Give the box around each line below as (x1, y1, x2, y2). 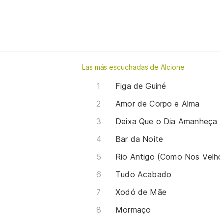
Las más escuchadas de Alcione (82, 62, 185, 71)
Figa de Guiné (115, 81, 166, 91)
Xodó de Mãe (115, 187, 166, 197)
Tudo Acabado (115, 169, 172, 179)
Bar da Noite (115, 134, 164, 144)
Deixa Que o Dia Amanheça (115, 116, 218, 126)
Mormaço (115, 204, 151, 215)
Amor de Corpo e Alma (115, 98, 200, 109)
